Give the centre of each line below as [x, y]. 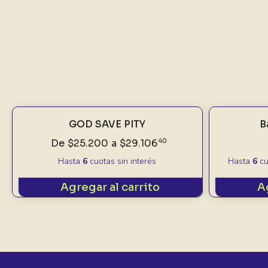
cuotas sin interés [122, 161]
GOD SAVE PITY [107, 124]
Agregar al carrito [110, 187]
